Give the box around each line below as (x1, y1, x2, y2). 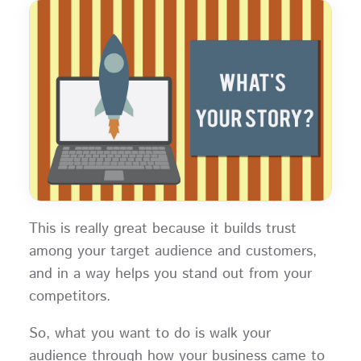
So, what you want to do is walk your (28, 322, 271, 344)
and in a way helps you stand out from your (28, 263, 312, 284)
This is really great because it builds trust (28, 218, 297, 239)
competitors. (28, 285, 120, 307)
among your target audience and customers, (28, 240, 317, 262)
